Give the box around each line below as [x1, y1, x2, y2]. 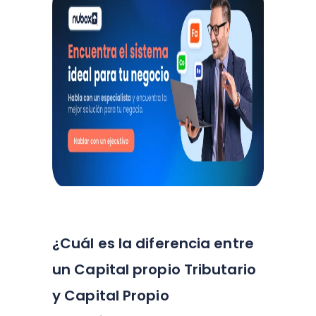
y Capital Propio [52, 286, 169, 305]
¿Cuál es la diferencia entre [52, 233, 254, 253]
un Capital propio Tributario [52, 260, 256, 279]
